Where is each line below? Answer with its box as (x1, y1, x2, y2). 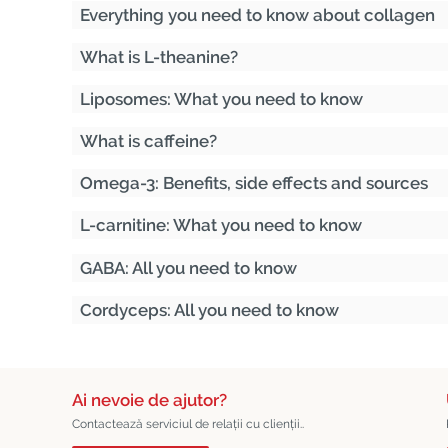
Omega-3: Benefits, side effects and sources (80, 173, 428, 193)
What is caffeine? (80, 131, 217, 151)
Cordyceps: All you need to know (80, 300, 339, 320)
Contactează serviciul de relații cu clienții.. (72, 417, 304, 431)
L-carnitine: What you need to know (80, 215, 362, 235)
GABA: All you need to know (80, 258, 297, 278)
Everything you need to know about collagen (80, 5, 435, 25)
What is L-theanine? (80, 47, 238, 67)
